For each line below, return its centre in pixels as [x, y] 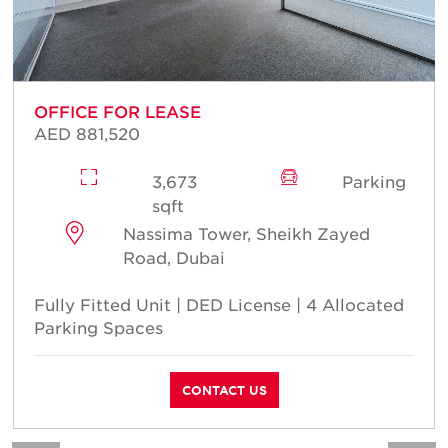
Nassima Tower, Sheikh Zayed [246, 232]
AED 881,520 [87, 132]
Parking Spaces [98, 326]
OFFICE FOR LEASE [117, 110]
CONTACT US [224, 389]
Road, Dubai [173, 256]
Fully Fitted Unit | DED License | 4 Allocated [219, 303]
